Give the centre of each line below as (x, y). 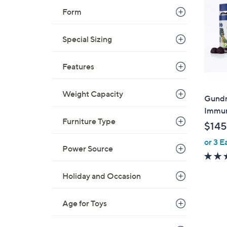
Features (78, 66)
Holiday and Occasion (102, 176)
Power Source (88, 148)
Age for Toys (85, 203)
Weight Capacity (93, 94)
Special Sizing (87, 39)
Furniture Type (89, 121)
